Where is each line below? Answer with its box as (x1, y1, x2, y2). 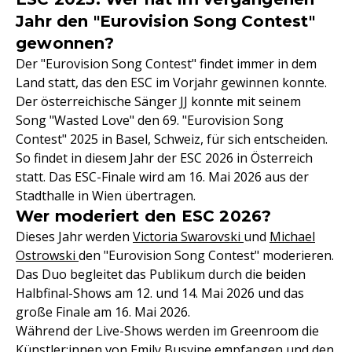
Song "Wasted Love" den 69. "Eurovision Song (16, 112, 284, 129)
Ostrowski (16, 247, 79, 264)
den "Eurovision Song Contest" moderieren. (79, 247, 334, 264)
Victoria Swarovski (133, 228, 244, 245)
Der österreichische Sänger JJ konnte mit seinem (16, 93, 301, 110)
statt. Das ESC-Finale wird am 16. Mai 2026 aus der (16, 168, 309, 185)
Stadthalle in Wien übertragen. (16, 187, 196, 204)
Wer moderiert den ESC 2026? (16, 207, 272, 225)
